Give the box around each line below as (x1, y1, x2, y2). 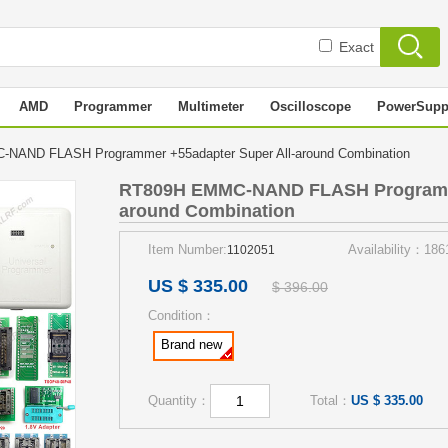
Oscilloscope (270, 99, 351, 114)
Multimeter (178, 99, 244, 114)
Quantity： (148, 393, 210, 408)
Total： (310, 393, 351, 408)
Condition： (148, 308, 215, 323)
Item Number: (148, 242, 227, 257)
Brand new (161, 337, 222, 352)
